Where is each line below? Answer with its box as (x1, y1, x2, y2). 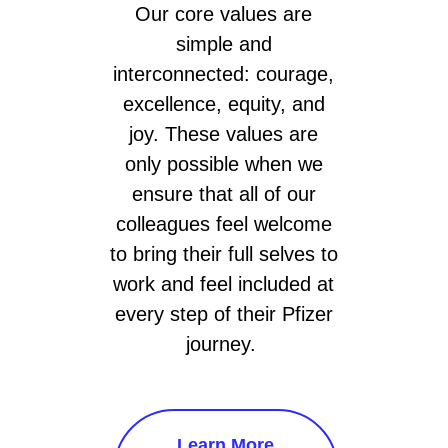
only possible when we (124, 152, 323, 175)
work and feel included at (113, 272, 335, 295)
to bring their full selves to (109, 242, 338, 265)
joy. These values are (129, 122, 319, 145)
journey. (185, 332, 262, 355)
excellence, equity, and (122, 92, 325, 115)
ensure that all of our (131, 182, 316, 205)
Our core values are (135, 2, 313, 25)
